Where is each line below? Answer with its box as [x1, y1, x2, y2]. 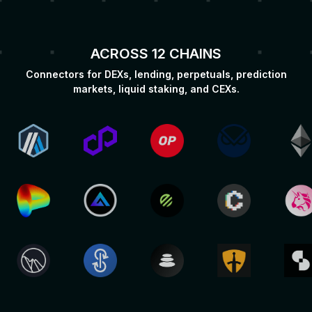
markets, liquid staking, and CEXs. [72, 83, 240, 95]
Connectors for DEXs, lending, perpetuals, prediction [25, 68, 287, 80]
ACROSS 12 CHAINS [91, 45, 221, 62]
